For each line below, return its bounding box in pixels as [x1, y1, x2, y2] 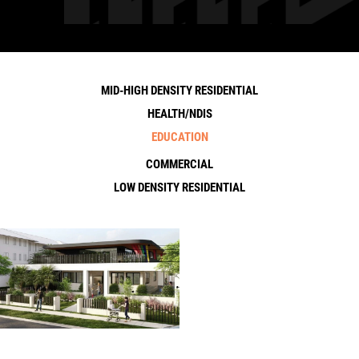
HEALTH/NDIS [147, 107, 212, 121]
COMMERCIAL [146, 157, 213, 171]
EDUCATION [151, 130, 208, 144]
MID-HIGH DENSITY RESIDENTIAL [101, 83, 258, 98]
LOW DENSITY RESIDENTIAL [114, 180, 245, 195]
